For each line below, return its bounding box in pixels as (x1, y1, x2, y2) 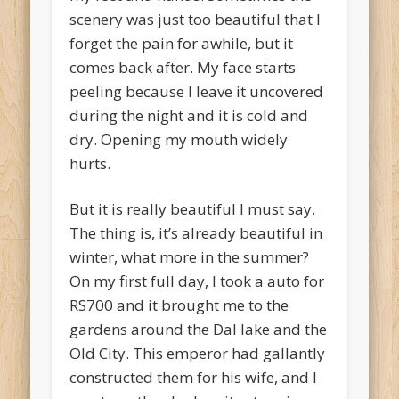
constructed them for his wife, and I (69, 367, 318, 388)
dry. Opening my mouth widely (69, 129, 289, 151)
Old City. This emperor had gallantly (69, 343, 326, 364)
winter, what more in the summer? (69, 247, 310, 268)
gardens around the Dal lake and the (69, 319, 328, 340)
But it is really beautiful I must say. (69, 199, 316, 220)
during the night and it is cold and (69, 105, 309, 126)
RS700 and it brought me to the (69, 295, 289, 316)
